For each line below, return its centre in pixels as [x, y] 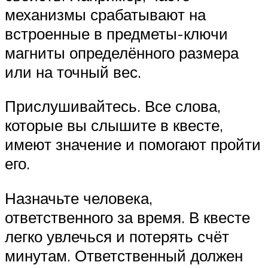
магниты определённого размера [122, 52]
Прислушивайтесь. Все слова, [113, 106]
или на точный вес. [73, 71]
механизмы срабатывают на [105, 14]
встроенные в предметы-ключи [116, 33]
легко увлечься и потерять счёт [117, 237]
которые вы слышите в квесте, [114, 125]
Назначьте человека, [79, 198]
